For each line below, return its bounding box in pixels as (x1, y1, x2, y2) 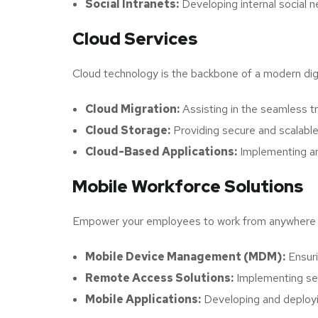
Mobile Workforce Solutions (72, 175, 303, 197)
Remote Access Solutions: (85, 270, 234, 285)
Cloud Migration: (85, 101, 180, 116)
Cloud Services (72, 27, 197, 50)
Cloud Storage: (85, 122, 170, 138)
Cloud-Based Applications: (85, 143, 237, 159)
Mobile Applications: (85, 291, 201, 307)
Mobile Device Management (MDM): (85, 248, 285, 264)
